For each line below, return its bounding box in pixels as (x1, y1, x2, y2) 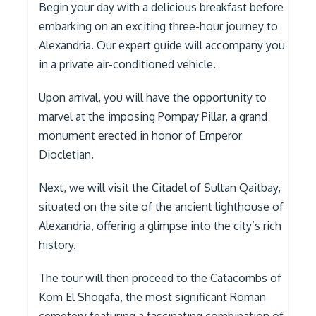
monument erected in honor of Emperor (39, 128, 242, 142)
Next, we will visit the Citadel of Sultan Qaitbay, (39, 181, 281, 195)
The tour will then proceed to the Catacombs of (39, 271, 281, 285)
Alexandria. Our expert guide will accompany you (39, 38, 285, 52)
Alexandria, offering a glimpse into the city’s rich (39, 219, 281, 233)
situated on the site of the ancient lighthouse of (39, 200, 284, 214)
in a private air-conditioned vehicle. (39, 57, 216, 71)
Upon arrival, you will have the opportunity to (39, 90, 267, 104)
